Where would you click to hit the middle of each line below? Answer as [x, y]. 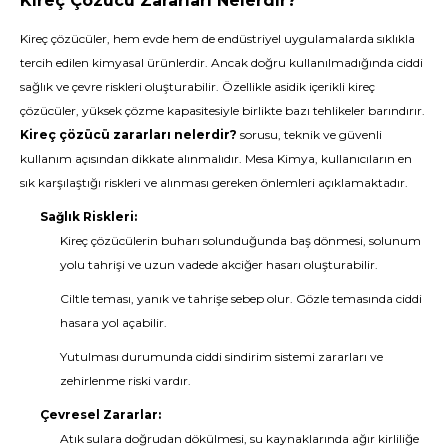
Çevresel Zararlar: [100, 414]
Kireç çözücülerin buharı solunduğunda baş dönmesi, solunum [240, 240]
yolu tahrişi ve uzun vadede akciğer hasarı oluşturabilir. [219, 264]
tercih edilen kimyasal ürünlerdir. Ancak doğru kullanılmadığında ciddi [221, 62]
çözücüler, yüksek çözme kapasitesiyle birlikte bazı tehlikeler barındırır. [222, 110]
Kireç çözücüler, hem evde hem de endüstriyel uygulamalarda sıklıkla [217, 38]
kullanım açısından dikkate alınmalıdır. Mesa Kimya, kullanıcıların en [216, 158]
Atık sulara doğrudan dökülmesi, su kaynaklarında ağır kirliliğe [239, 438]
